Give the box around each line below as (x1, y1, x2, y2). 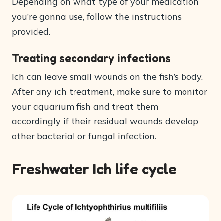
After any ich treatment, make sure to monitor (12, 86, 207, 98)
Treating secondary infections (12, 51, 171, 65)
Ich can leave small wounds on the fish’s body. (12, 71, 203, 83)
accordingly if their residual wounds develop (12, 115, 198, 127)
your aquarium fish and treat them (12, 101, 158, 112)
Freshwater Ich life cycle (12, 160, 177, 178)
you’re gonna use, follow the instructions (12, 11, 182, 23)
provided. (12, 26, 50, 37)
